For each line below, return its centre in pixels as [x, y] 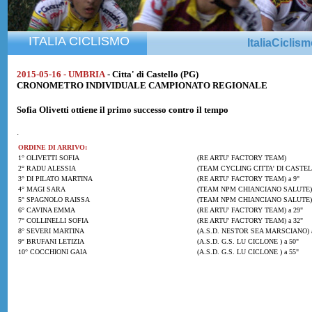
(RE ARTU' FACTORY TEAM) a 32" [249, 220]
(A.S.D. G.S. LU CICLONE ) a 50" [247, 241]
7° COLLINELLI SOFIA [53, 220]
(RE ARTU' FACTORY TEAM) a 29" [249, 210]
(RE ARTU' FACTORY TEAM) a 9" [247, 179]
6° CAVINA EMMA [47, 210]
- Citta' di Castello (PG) [153, 74]
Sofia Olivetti [44, 110]
